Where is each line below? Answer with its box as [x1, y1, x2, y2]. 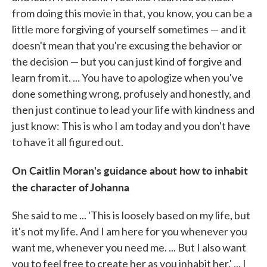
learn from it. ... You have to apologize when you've [12, 71, 243, 85]
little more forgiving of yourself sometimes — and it [12, 23, 246, 36]
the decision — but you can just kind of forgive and [12, 55, 241, 69]
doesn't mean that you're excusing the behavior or [12, 39, 242, 52]
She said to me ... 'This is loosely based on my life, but [12, 209, 250, 222]
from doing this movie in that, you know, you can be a [12, 7, 252, 20]
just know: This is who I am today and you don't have [12, 119, 250, 133]
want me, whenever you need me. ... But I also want [12, 241, 246, 254]
